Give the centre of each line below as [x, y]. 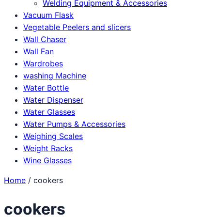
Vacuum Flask [48, 15]
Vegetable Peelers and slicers [77, 27]
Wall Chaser [45, 39]
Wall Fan [39, 51]
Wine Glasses [47, 160]
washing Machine [55, 75]
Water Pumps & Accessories [74, 124]
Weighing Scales [53, 136]
